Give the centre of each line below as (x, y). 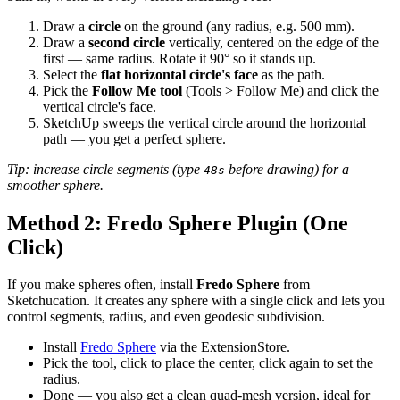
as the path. (292, 74)
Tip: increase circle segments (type (105, 169)
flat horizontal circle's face (179, 74)
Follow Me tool (137, 90)
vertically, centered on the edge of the (272, 42)
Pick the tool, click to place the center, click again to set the (208, 363)
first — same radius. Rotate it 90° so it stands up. (179, 58)
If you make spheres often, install (102, 285)
